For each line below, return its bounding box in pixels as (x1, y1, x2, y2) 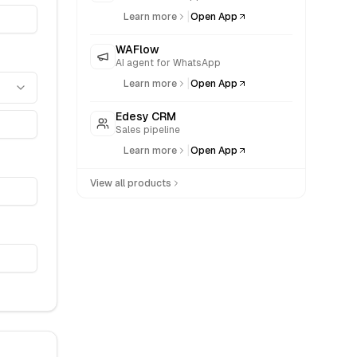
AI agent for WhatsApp (116, 57, 221, 69)
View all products (90, 178, 171, 189)
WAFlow (116, 43, 159, 56)
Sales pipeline (116, 124, 180, 135)
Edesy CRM (116, 110, 176, 123)
